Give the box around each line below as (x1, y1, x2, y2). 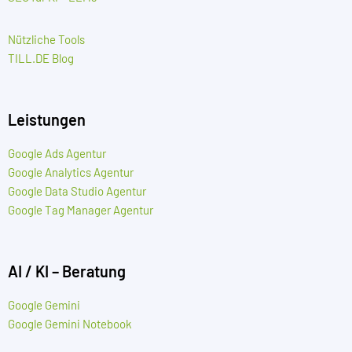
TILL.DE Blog (8, 50, 74, 65)
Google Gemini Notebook (8, 316, 132, 331)
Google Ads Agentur (8, 145, 106, 160)
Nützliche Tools (8, 31, 85, 46)
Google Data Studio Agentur (8, 183, 146, 198)
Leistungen (8, 109, 86, 129)
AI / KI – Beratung (8, 261, 126, 280)
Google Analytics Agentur (8, 164, 134, 179)
